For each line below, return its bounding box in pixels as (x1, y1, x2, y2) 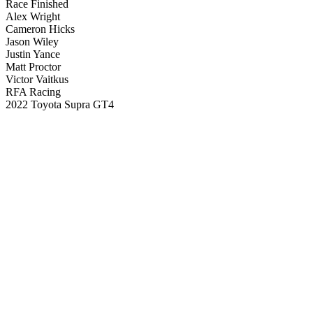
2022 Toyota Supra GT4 (6, 99, 114, 110)
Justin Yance (6, 48, 60, 60)
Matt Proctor (6, 61, 61, 73)
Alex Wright (6, 10, 60, 22)
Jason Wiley (6, 36, 59, 48)
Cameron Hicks (6, 23, 75, 35)
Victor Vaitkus (6, 73, 68, 85)
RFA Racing (6, 86, 61, 98)
